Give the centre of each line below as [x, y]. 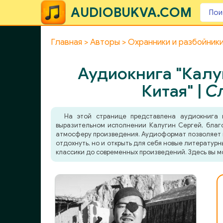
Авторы [105, 42]
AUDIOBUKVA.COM [131, 12]
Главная [66, 42]
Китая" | [173, 91]
